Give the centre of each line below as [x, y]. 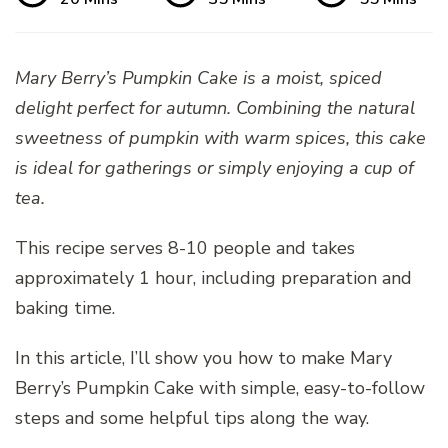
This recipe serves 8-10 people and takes [185, 247]
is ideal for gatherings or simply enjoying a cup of [214, 167]
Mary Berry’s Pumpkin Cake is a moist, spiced [198, 77]
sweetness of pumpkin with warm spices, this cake [220, 137]
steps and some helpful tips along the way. [192, 417]
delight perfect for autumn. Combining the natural [215, 107]
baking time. [65, 307]
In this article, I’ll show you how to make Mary [203, 357]
